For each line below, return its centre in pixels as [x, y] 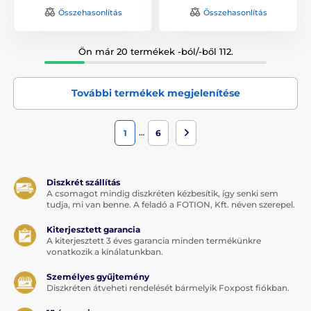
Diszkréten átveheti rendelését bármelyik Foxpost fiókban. [168, 287]
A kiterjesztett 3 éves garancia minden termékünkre [154, 240]
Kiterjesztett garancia [93, 229]
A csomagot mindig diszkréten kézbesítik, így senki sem [162, 193]
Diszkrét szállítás [83, 182]
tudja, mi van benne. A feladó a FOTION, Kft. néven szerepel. [171, 204]
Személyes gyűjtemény [98, 276]
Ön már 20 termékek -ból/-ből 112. [155, 51]
